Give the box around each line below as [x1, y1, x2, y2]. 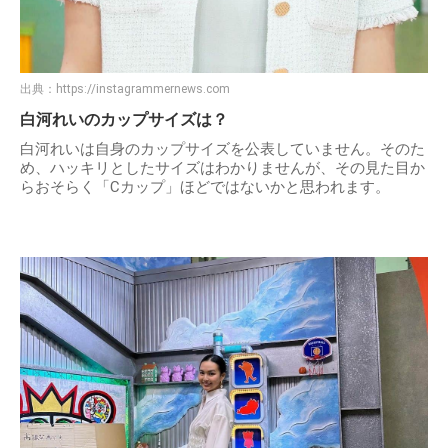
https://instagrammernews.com [56, 82, 230, 97]
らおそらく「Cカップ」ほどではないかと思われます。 [20, 178, 390, 197]
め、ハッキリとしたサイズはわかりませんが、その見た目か [20, 159, 425, 178]
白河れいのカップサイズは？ [20, 110, 228, 130]
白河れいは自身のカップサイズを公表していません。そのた [20, 140, 425, 159]
